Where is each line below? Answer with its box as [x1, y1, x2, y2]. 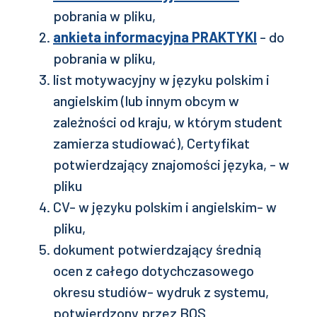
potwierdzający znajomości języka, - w [53, 156, 289, 173]
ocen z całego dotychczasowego [53, 262, 254, 279]
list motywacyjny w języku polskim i [53, 71, 270, 88]
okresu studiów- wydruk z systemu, [53, 283, 269, 300]
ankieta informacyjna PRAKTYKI [53, 28, 257, 45]
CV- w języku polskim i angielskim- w [53, 198, 277, 215]
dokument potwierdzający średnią [53, 241, 261, 258]
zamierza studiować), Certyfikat [53, 134, 250, 151]
